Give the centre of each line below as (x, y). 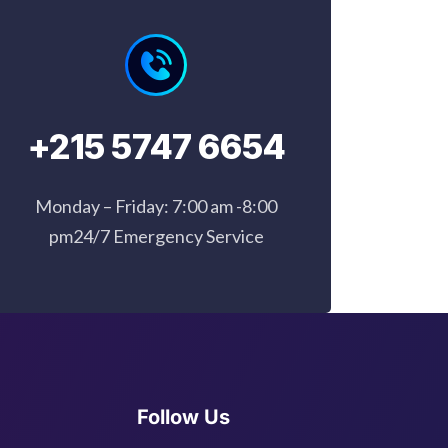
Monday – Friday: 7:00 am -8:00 (156, 206)
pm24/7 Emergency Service (156, 236)
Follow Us (184, 417)
